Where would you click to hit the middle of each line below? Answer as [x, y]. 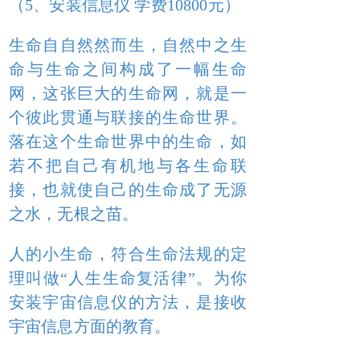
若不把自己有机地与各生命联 [128, 166]
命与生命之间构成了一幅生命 [128, 69]
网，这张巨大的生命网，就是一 [128, 93]
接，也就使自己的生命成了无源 [128, 190]
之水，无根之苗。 [74, 214]
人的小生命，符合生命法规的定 [128, 254]
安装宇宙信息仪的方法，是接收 [128, 302]
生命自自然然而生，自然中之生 [128, 45]
